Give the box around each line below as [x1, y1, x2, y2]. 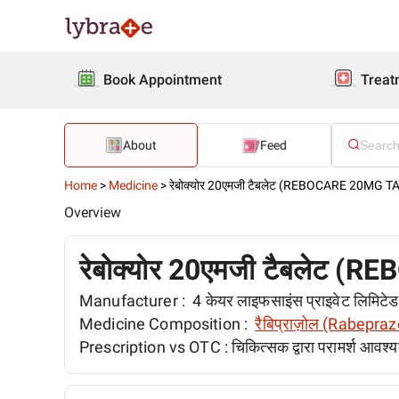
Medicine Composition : [79, 314, 252, 333]
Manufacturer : [79, 291, 190, 310]
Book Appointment [103, 71, 222, 88]
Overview [64, 204, 121, 221]
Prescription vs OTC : [79, 338, 232, 356]
